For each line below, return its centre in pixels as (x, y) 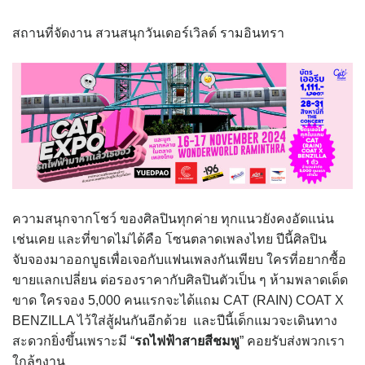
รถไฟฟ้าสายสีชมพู (187, 341)
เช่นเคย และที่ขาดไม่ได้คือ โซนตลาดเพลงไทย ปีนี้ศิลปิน (169, 240)
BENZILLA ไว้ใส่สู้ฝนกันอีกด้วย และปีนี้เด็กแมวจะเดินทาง (175, 321)
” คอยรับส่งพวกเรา (292, 341)
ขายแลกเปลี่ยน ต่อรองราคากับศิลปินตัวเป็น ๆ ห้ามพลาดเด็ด (180, 280)
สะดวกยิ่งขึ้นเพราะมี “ (73, 341)
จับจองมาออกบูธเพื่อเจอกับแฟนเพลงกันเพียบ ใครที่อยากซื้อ (179, 260)
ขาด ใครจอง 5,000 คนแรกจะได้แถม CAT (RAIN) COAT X (178, 301)
